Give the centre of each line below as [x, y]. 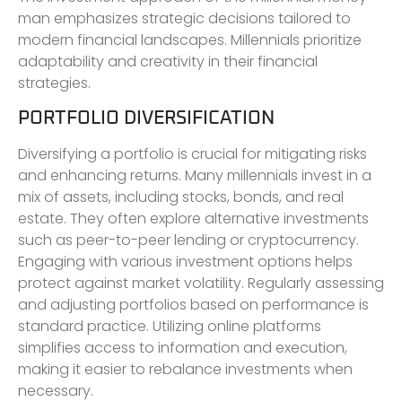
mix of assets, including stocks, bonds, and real [181, 197]
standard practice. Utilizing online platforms [170, 327]
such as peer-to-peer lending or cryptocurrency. [188, 240]
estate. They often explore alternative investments [193, 219]
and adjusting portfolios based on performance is [193, 305]
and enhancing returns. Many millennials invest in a [195, 176]
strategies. [54, 83]
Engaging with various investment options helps [185, 262]
